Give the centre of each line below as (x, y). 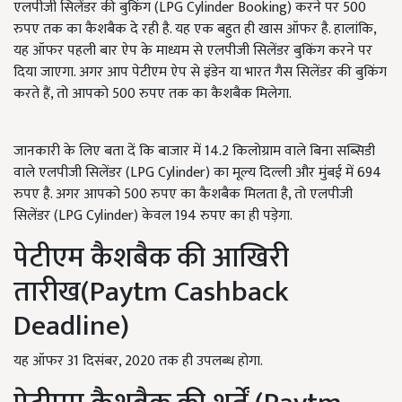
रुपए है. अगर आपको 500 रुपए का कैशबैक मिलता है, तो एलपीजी (183, 195)
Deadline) (71, 327)
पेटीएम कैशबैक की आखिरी (151, 258)
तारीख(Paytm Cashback (151, 293)
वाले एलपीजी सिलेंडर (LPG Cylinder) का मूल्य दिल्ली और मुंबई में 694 (197, 173)
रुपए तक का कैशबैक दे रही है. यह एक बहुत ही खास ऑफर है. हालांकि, (195, 30)
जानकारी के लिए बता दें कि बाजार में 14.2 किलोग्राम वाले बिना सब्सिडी (194, 152)
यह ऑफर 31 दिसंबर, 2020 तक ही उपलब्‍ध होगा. (138, 362)
